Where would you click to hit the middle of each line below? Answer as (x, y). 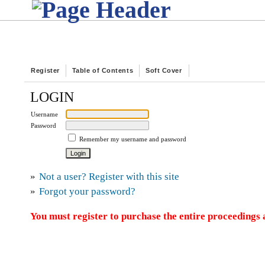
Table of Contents (103, 70)
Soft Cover (164, 70)
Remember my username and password (133, 139)
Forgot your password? (88, 192)
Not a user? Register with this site (109, 177)
